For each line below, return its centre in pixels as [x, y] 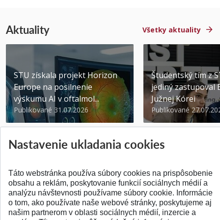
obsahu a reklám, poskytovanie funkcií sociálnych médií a [108, 183]
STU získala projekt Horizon [66, 75]
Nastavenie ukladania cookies [87, 144]
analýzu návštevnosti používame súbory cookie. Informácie [110, 193]
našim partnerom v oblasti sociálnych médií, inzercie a [102, 212]
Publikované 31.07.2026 [51, 110]
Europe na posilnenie [53, 87]
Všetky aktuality [171, 30]
